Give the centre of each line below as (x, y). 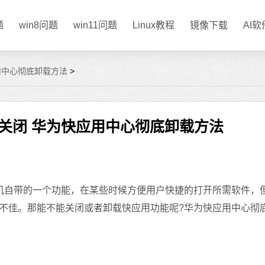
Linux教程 (154, 25)
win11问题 (96, 25)
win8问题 (39, 25)
